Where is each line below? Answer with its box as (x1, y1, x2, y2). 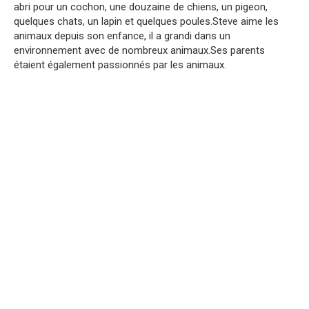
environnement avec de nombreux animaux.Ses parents (14, 44, 265, 57)
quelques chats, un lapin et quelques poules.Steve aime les (14, 15, 279, 28)
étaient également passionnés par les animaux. (14, 59, 226, 72)
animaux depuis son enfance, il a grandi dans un (14, 30, 230, 43)
